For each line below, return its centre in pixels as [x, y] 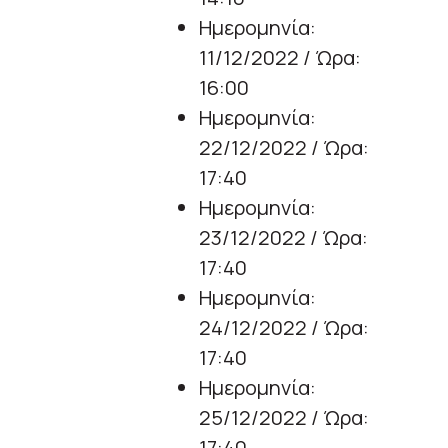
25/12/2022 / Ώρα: [284, 418]
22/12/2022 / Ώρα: [284, 148]
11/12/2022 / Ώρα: [280, 58]
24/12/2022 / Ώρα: [284, 328]
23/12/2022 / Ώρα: [283, 238]
